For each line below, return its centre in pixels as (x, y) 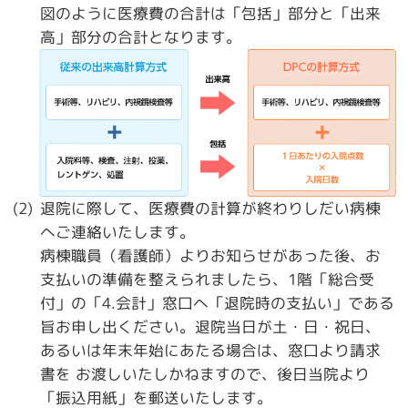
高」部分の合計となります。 (141, 36)
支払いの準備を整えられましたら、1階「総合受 (207, 280)
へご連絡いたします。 (117, 232)
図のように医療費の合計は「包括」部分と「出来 (211, 13)
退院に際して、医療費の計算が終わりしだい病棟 (210, 209)
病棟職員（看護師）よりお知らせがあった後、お (210, 256)
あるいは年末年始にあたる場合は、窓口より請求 (210, 351)
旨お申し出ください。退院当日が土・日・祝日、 (210, 327)
